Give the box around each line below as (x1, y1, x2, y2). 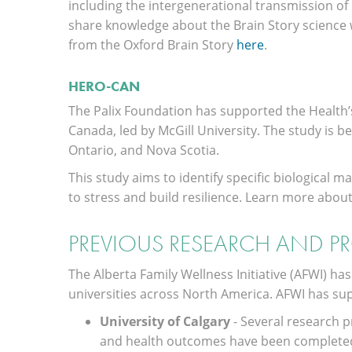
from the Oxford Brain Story (68, 36, 236, 53)
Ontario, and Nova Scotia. (68, 141, 222, 159)
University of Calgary (100, 313, 230, 330)
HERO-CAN (68, 77, 140, 95)
